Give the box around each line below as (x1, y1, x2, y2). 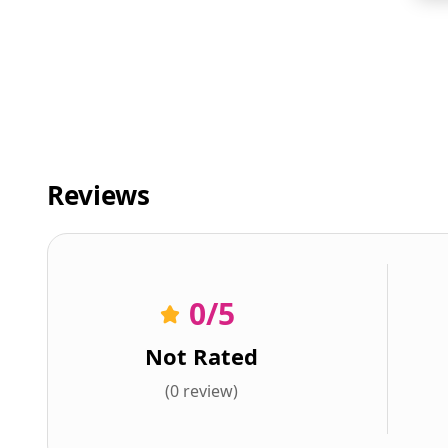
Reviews (47, 177, 150, 213)
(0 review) (164, 380, 238, 402)
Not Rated (144, 341, 258, 371)
